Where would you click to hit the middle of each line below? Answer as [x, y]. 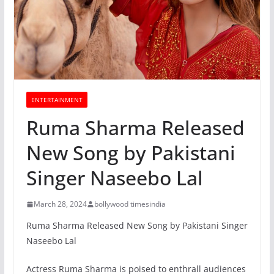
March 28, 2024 [60, 204]
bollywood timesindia [130, 204]
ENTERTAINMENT [57, 100]
